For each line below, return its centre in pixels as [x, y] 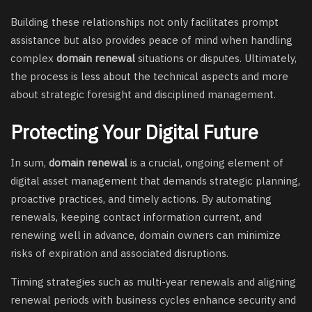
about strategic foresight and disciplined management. [143, 94]
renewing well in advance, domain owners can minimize [146, 235]
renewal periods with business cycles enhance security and [153, 300]
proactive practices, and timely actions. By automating [141, 199]
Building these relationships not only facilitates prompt [145, 22]
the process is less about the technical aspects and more [149, 76]
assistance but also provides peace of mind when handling [151, 40]
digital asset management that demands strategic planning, [155, 181]
